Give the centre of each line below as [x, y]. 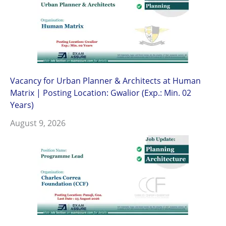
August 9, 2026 [38, 123]
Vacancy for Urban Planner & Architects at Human [105, 80]
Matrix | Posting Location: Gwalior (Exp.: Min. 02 [101, 92]
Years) [22, 104]
